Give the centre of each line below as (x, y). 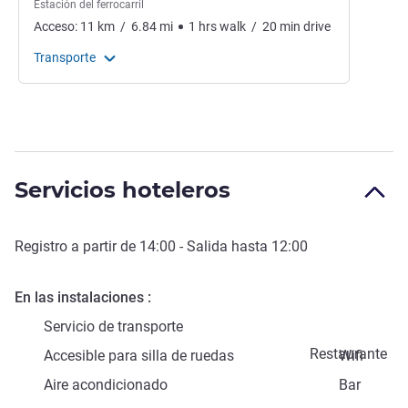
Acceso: (57, 26)
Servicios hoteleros (122, 189)
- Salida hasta (224, 246)
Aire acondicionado (106, 384)
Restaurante (348, 353)
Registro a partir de (77, 246)
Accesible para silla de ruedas (139, 355)
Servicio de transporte (113, 326)
